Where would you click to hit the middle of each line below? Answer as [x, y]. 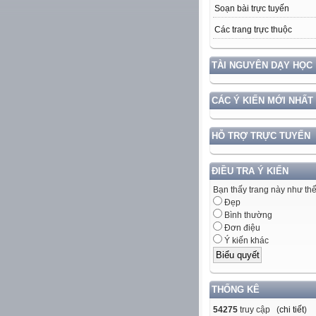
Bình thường [247, 215]
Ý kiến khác [245, 241]
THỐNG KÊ [236, 289]
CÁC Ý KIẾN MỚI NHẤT [262, 101]
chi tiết [292, 309]
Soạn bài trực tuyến [252, 9]
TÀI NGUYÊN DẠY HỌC [262, 66]
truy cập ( [259, 309]
